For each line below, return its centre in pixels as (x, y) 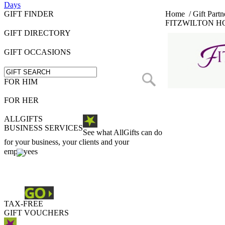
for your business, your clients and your (67, 142)
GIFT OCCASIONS (37, 52)
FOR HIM (21, 82)
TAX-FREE (24, 204)
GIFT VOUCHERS (36, 213)
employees (21, 151)
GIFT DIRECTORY (37, 33)
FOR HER (21, 100)
